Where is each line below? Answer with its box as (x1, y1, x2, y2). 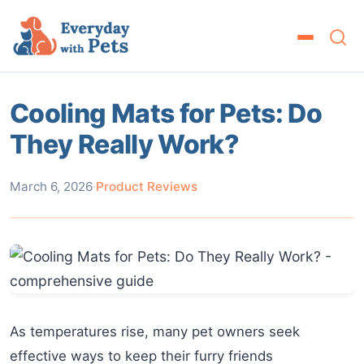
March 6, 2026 (10, 179, 93, 194)
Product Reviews (96, 179, 197, 194)
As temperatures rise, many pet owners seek (10, 323, 300, 340)
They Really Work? (10, 128, 240, 160)
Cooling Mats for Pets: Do (10, 97, 322, 129)
